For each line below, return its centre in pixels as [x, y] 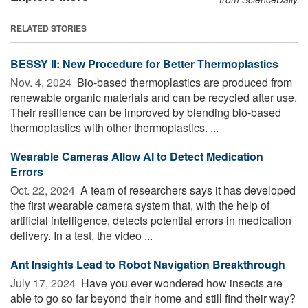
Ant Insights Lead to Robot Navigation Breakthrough [148, 264]
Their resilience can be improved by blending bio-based [146, 112]
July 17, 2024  [44, 283]
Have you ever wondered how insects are [180, 283]
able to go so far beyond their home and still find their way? [153, 298]
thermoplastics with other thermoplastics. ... [114, 127]
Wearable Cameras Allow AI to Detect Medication [137, 156]
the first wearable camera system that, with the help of [140, 205]
